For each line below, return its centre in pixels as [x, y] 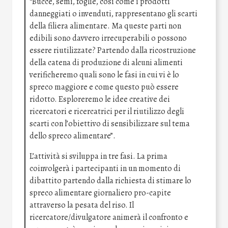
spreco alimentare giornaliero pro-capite [100, 193]
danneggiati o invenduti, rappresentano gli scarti [113, 13]
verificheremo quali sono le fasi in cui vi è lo [104, 75]
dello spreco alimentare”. [73, 136]
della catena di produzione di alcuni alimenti [106, 62]
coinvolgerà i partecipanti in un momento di [105, 168]
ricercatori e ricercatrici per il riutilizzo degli [107, 111]
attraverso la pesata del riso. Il [82, 205]
